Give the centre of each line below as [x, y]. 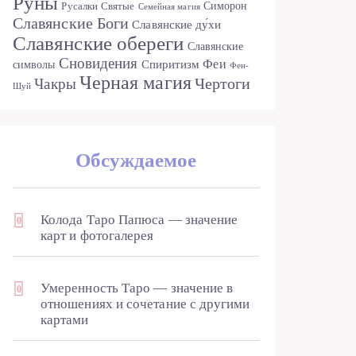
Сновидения [98, 63]
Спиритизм [170, 64]
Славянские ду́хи [177, 25]
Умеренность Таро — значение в [137, 288]
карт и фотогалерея [97, 236]
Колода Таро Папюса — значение [139, 220]
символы [34, 65]
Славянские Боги [71, 23]
